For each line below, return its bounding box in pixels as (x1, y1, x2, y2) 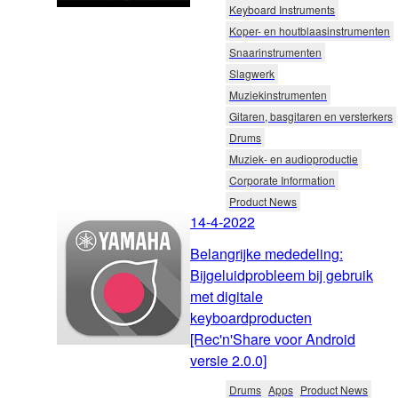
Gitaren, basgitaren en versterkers (229, 108, 393, 124)
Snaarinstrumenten (229, 44, 322, 60)
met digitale (190, 286, 263, 307)
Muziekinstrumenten (229, 87, 327, 103)
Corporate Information (229, 172, 335, 188)
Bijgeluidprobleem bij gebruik (190, 265, 373, 286)
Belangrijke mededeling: (190, 243, 343, 265)
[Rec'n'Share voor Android (190, 329, 355, 350)
